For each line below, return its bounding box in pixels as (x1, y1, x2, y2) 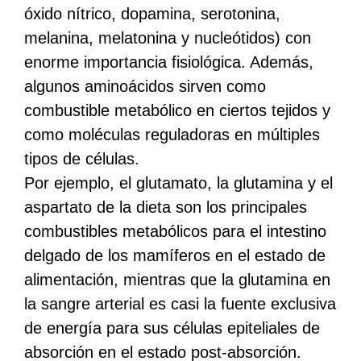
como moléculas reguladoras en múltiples (24, 125, 320, 143)
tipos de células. (24, 149, 139, 168)
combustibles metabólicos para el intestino (24, 222, 326, 240)
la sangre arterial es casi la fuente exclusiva (24, 294, 336, 313)
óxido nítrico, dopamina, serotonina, (24, 4, 280, 23)
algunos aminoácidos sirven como (24, 77, 266, 95)
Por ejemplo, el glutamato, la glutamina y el (24, 173, 333, 192)
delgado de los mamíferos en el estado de (24, 246, 326, 264)
